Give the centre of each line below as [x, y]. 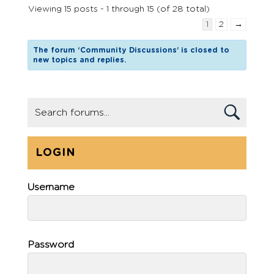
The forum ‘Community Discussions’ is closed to [131, 50]
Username [51, 187]
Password [51, 245]
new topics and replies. [80, 60]
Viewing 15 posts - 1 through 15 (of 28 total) [119, 9]
